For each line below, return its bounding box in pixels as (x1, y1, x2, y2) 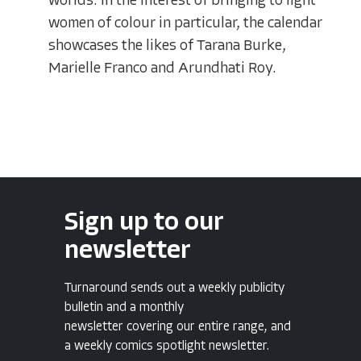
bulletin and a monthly (64, 301, 184, 314)
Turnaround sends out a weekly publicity (64, 281, 284, 295)
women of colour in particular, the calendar (48, 15, 322, 31)
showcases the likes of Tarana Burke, (48, 38, 286, 54)
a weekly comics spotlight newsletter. (64, 339, 269, 353)
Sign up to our (64, 210, 224, 236)
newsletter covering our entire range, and (64, 320, 291, 334)
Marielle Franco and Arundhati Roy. (48, 60, 276, 77)
